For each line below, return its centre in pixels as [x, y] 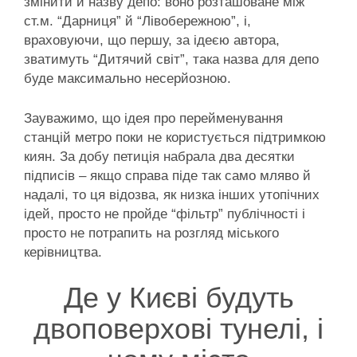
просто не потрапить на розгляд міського [151, 233]
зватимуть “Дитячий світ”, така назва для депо [171, 60]
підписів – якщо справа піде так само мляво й [167, 175]
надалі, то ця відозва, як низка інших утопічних [172, 194]
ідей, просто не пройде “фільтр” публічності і [165, 214]
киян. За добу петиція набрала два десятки [159, 156]
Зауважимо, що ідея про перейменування [153, 118]
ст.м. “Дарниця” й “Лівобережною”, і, [137, 22]
